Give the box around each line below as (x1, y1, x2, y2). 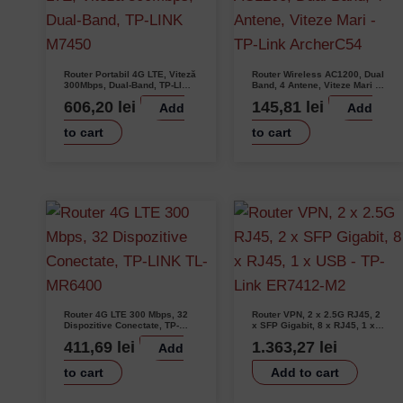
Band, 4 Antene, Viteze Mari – (251, 79, 381, 90)
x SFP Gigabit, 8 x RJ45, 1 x (251, 320, 375, 331)
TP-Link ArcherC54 (251, 90, 335, 101)
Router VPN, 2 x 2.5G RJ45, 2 (251, 309, 381, 320)
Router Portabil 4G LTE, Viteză (64, 68, 197, 79)
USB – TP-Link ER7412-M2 (251, 331, 367, 342)
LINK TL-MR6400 (64, 331, 137, 342)
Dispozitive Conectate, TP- (64, 320, 180, 331)
